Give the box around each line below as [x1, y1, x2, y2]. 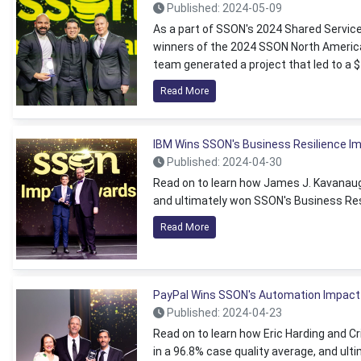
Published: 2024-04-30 [164, 156, 282, 168]
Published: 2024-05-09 [164, 2, 282, 15]
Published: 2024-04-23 [164, 306, 282, 319]
